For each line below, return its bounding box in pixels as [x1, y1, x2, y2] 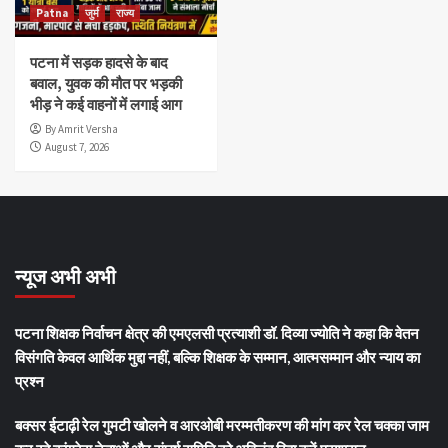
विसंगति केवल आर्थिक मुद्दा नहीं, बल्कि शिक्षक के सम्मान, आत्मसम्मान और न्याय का [15, 347, 420, 366]
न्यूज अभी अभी [15, 263, 116, 289]
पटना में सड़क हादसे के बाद [30, 52, 168, 72]
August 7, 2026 [45, 139, 109, 154]
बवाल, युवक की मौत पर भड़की [30, 73, 182, 93]
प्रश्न [15, 371, 44, 390]
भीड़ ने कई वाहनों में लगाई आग [30, 94, 182, 114]
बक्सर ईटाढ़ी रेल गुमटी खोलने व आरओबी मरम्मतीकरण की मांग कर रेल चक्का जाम [15, 415, 429, 434]
